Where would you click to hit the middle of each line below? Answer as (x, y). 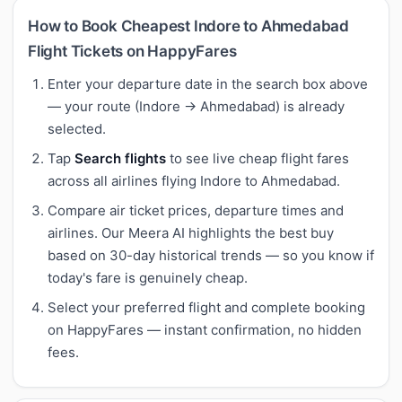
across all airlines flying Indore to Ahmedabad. (194, 180)
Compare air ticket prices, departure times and (196, 210)
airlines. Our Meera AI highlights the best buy (191, 232)
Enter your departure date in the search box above (208, 83)
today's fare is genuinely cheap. (148, 277)
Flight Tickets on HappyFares (132, 51)
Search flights (120, 158)
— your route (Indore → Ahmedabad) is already (196, 106)
